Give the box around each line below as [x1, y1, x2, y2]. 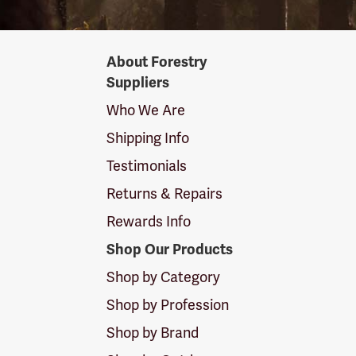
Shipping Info [106, 129, 190, 148]
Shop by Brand [106, 323, 199, 342]
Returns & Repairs [106, 184, 223, 203]
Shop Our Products [106, 241, 234, 259]
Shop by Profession [106, 296, 230, 315]
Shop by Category [106, 268, 221, 287]
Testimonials [106, 157, 188, 176]
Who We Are [106, 101, 186, 120]
